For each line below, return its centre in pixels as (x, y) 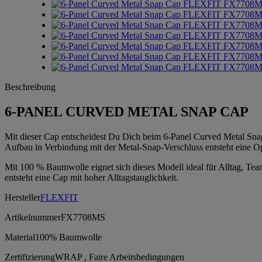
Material (20, 237)
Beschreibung (30, 87)
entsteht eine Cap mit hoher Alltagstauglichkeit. (92, 177)
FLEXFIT (59, 197)
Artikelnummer (33, 217)
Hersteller (23, 197)
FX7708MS (83, 217)
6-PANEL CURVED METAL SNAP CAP (127, 111)
